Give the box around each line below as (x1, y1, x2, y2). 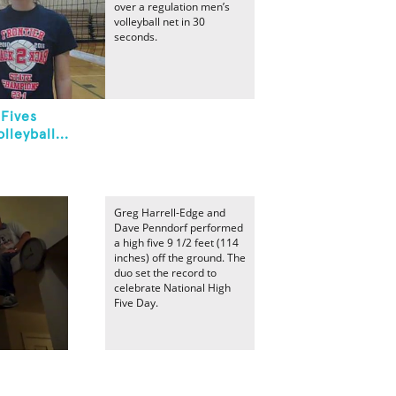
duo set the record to (114, 265, 217, 280)
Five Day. (114, 295, 158, 310)
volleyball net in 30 (114, 14, 205, 29)
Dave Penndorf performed (114, 220, 243, 235)
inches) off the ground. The (114, 250, 246, 265)
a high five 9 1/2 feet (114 (114, 235, 239, 250)
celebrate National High (114, 280, 231, 295)
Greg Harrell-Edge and (114, 205, 225, 220)
